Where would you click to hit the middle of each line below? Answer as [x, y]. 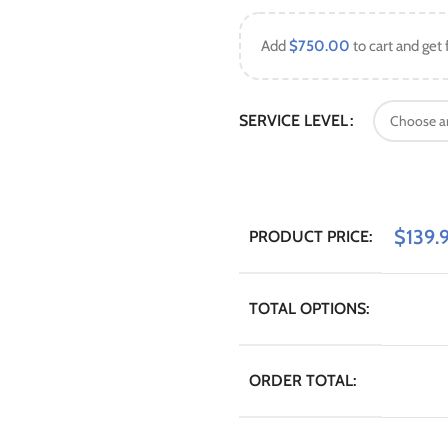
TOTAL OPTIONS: [309, 308]
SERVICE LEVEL [293, 120]
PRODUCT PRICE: [310, 236]
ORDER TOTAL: [302, 380]
